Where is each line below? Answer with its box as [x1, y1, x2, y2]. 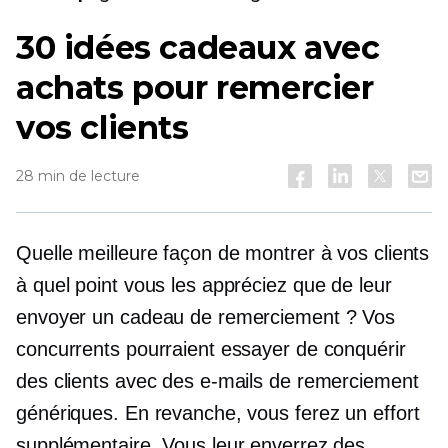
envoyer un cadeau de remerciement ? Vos [16, 306, 396, 328]
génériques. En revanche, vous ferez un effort [16, 402, 420, 424]
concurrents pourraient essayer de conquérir [16, 338, 406, 360]
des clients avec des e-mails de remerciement [16, 370, 419, 392]
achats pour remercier [16, 68, 374, 107]
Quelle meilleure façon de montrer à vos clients [16, 242, 430, 264]
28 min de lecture [16, 167, 140, 185]
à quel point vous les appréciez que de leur [16, 274, 392, 296]
